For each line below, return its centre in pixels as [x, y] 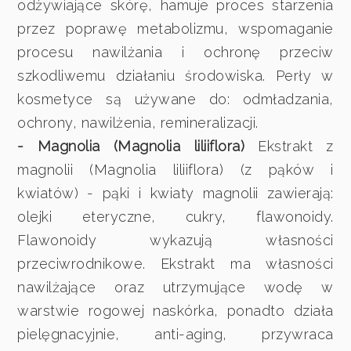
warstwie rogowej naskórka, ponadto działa [175, 310]
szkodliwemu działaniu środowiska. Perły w [175, 75]
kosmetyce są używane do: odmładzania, [175, 99]
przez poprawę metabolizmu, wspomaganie [175, 28]
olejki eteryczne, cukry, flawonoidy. [175, 216]
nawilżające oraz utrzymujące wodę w [175, 287]
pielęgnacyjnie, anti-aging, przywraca [175, 334]
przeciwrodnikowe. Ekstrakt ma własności [175, 263]
